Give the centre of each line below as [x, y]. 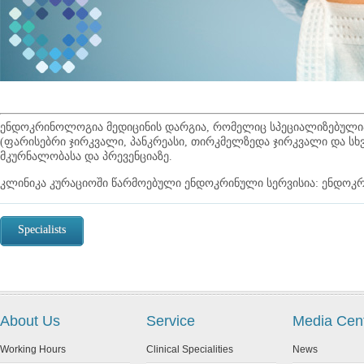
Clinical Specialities [190, 349]
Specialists [42, 230]
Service [171, 321]
